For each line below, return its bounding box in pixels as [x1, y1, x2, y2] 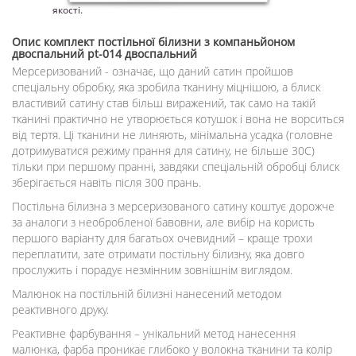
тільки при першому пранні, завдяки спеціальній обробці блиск [12, 159, 339, 175]
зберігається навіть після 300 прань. [12, 175, 201, 191]
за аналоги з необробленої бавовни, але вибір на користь [12, 215, 315, 230]
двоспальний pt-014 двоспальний [12, 46, 197, 62]
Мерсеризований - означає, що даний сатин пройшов [12, 64, 293, 79]
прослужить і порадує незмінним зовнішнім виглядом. [12, 262, 292, 278]
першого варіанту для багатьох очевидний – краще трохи [12, 230, 312, 246]
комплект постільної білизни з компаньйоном [44, 34, 295, 50]
